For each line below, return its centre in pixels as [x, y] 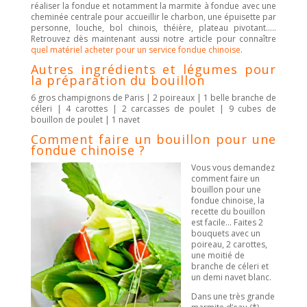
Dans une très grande [233, 297]
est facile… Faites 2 [227, 223]
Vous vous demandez [233, 168]
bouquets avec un [225, 234]
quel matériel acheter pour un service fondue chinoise [135, 50]
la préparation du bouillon [118, 81]
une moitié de [218, 256]
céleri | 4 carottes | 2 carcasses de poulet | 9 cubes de [153, 109]
